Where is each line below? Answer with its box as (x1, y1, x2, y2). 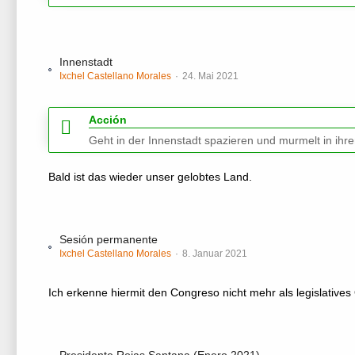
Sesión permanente (59, 233, 158, 246)
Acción (89, 113, 127, 126)
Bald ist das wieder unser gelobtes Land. (48, 170, 252, 183)
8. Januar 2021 (182, 248, 247, 259)
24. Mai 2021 (182, 71, 239, 82)
